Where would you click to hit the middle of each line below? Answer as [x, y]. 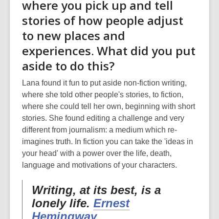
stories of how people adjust [103, 20]
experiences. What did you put [109, 51]
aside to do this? [68, 66]
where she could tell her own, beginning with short [109, 106]
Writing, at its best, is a [96, 190]
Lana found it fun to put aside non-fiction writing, [104, 83]
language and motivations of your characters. [99, 165]
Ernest [111, 203]
